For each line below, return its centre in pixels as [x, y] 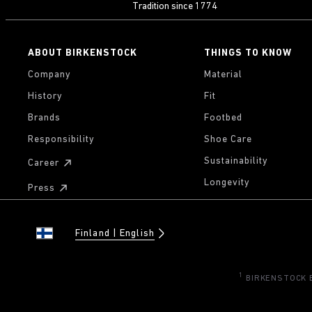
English [137, 233]
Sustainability [236, 161]
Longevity [227, 183]
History [45, 96]
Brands [44, 118]
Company [49, 75]
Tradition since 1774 [174, 7]
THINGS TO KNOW [248, 53]
